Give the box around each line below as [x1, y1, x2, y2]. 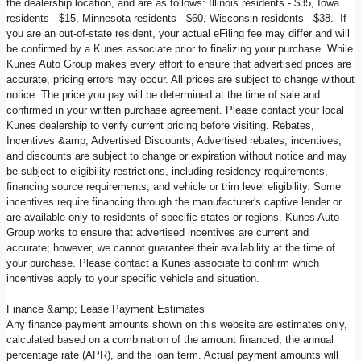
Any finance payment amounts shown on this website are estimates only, [6, 317, 347, 330]
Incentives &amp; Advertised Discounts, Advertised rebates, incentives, [6, 134, 342, 147]
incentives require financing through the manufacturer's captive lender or [6, 195, 342, 208]
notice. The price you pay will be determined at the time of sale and [6, 88, 320, 101]
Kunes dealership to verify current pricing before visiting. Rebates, [6, 118, 314, 131]
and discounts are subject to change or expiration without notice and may [6, 149, 347, 162]
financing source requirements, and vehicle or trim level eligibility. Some [6, 180, 341, 193]
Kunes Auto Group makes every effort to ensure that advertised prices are [6, 57, 351, 70]
